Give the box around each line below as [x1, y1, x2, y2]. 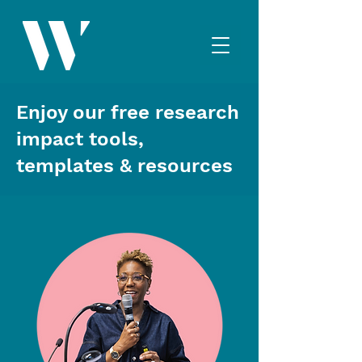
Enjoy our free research [16, 101, 239, 124]
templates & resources [16, 154, 233, 177]
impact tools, [16, 128, 144, 150]
